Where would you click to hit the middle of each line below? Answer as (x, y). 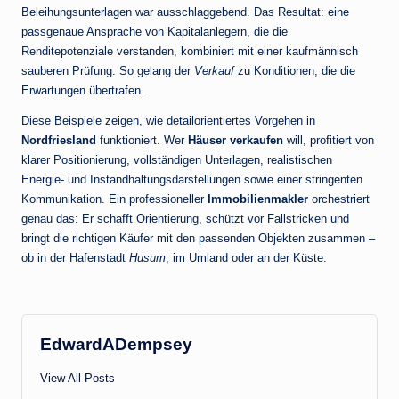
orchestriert (339, 199)
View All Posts (77, 379)
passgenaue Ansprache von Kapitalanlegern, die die (155, 32)
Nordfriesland (59, 141)
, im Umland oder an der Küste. (246, 258)
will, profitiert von (329, 141)
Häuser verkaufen (236, 141)
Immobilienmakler (258, 199)
